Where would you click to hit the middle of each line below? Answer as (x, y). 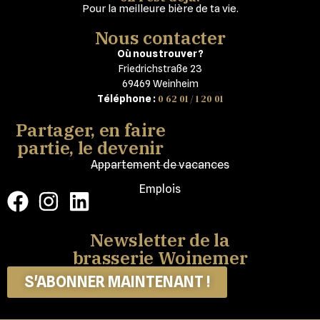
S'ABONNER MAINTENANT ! (117, 282)
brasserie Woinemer (160, 258)
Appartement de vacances (160, 165)
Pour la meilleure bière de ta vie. (160, 9)
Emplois (160, 189)
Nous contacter (160, 38)
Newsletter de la (160, 240)
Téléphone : (126, 99)
